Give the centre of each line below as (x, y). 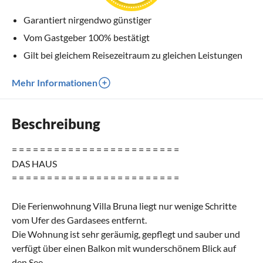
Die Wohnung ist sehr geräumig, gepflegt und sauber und (126, 234)
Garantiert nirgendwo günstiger (87, 19)
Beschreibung (56, 123)
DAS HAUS (34, 163)
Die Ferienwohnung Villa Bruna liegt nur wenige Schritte (124, 205)
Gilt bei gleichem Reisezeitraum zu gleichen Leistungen (133, 55)
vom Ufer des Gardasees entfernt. (79, 220)
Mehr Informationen (55, 82)
